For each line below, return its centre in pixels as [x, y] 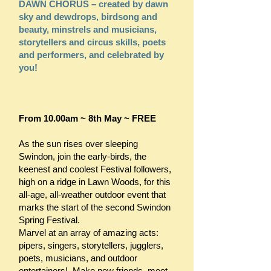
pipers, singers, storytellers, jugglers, [91, 245]
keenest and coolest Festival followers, [95, 169]
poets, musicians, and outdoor [78, 258]
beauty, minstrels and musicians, [88, 29]
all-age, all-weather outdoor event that [92, 194]
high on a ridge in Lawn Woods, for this [95, 182]
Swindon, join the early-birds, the [83, 156]
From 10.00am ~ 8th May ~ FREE [87, 118]
